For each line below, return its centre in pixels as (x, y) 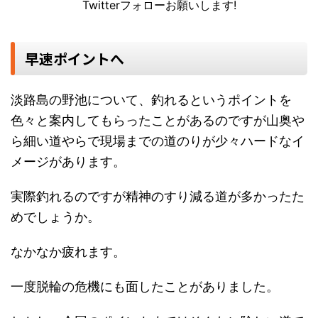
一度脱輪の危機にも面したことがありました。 (145, 287)
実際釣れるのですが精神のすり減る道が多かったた (158, 197)
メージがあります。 (68, 162)
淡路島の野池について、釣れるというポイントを (151, 100)
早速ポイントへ (75, 59)
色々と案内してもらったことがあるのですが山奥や (158, 121)
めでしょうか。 (55, 217)
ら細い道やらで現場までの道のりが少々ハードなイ (158, 141)
